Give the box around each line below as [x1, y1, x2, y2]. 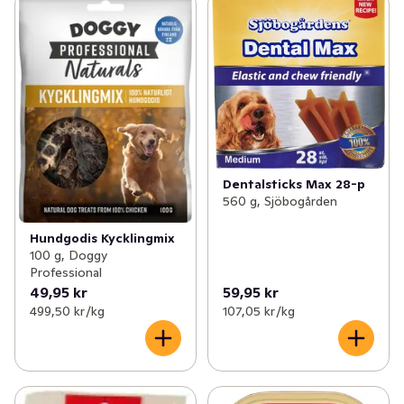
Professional [30, 264, 102, 281]
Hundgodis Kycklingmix [30, 230, 175, 247]
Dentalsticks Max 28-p [222, 176, 365, 193]
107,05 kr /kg [222, 303, 295, 320]
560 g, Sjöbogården [222, 193, 337, 210]
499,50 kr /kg [30, 303, 105, 320]
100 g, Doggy [30, 247, 107, 264]
